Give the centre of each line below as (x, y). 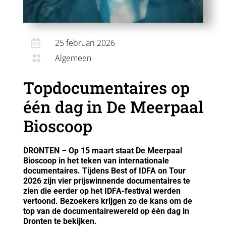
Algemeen (73, 58)
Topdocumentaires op (106, 87)
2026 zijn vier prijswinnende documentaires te (106, 181)
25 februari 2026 (85, 43)
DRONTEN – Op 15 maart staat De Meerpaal (102, 150)
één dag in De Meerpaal (113, 106)
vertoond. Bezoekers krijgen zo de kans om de (107, 201)
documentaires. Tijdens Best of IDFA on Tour (104, 171)
